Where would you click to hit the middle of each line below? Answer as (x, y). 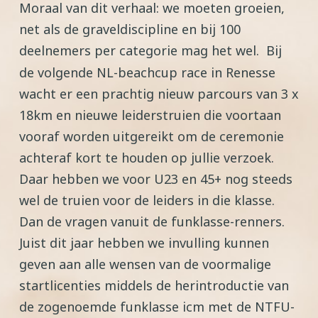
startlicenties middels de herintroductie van (154, 285)
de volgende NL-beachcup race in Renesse (147, 72)
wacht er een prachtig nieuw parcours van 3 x (159, 94)
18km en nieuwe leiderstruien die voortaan (150, 115)
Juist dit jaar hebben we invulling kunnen (144, 243)
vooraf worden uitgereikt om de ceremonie (152, 136)
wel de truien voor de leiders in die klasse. (147, 200)
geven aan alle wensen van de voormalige (145, 264)
